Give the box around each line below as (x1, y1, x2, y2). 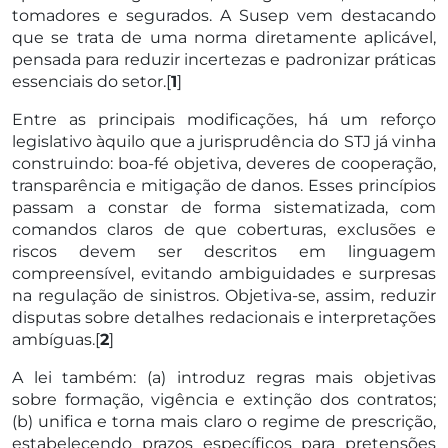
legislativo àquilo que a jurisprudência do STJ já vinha (12, 131, 436, 151)
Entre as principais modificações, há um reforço (12, 109, 436, 129)
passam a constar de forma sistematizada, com (12, 197, 436, 217)
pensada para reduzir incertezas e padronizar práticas (12, 49, 436, 69)
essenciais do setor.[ (12, 71, 171, 91)
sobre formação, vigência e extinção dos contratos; (12, 389, 436, 409)
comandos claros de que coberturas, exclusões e (12, 219, 436, 239)
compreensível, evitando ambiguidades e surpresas (12, 263, 436, 283)
